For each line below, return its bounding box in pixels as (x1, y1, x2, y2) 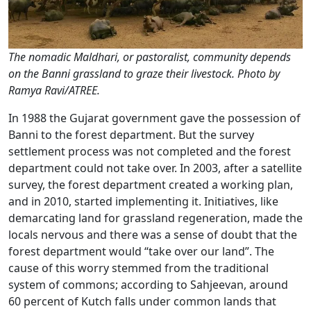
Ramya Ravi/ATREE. (8, 83, 100, 98)
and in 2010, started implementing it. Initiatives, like (8, 194, 278, 209)
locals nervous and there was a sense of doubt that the (8, 227, 297, 242)
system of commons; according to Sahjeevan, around (8, 277, 288, 292)
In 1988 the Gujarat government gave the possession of (8, 110, 301, 126)
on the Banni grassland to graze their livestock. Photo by (8, 66, 280, 81)
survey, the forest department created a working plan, (8, 177, 293, 192)
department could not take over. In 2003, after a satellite (8, 160, 302, 176)
